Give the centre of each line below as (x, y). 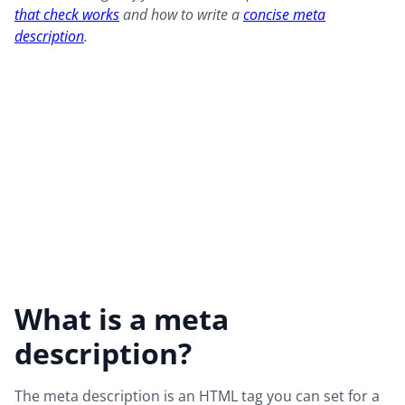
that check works (67, 15)
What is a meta (122, 319)
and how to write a (181, 15)
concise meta (284, 15)
